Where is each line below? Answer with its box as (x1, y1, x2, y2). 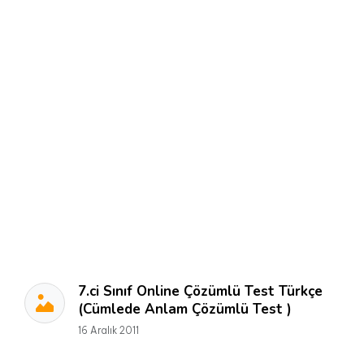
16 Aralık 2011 (78, 324, 139, 336)
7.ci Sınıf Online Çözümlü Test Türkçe (78, 282, 323, 301)
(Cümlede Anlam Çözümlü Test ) (78, 300, 292, 318)
